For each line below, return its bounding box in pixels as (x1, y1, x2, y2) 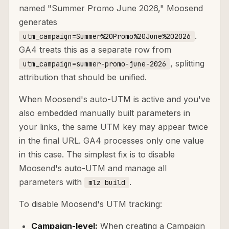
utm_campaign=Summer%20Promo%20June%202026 (23, 32, 191, 41)
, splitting (170, 58, 204, 69)
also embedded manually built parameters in (19, 108, 190, 119)
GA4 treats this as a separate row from (19, 44, 171, 55)
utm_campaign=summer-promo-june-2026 (23, 59, 166, 69)
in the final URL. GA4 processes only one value (19, 135, 204, 146)
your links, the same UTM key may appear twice (19, 122, 208, 132)
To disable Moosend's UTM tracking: (19, 199, 162, 210)
